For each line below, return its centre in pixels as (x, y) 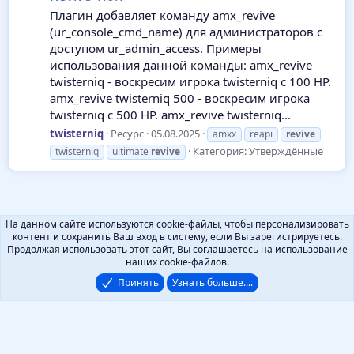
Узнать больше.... (213, 282)
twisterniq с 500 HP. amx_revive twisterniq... (170, 115)
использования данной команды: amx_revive (181, 65)
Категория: (221, 151)
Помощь (120, 286)
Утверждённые (286, 151)
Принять (139, 282)
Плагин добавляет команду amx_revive (162, 15)
